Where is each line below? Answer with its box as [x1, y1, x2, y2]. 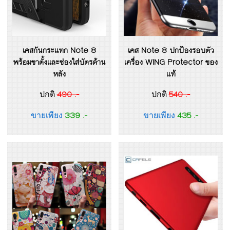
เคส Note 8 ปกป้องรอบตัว [127, 44, 214, 56]
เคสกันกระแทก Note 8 [23, 44, 96, 56]
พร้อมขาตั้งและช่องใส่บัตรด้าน [13, 56, 106, 68]
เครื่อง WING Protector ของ [124, 56, 218, 68]
